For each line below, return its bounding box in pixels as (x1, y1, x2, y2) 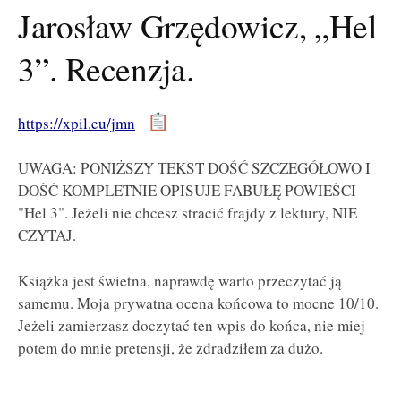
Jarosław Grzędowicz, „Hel (18, 3, 377, 48)
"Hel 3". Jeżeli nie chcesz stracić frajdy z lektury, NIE (18, 202, 357, 224)
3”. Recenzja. (18, 46, 194, 91)
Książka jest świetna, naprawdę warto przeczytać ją (18, 270, 342, 292)
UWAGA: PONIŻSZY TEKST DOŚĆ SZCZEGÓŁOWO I (18, 158, 371, 179)
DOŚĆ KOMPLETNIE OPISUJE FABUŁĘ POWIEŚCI (18, 180, 356, 201)
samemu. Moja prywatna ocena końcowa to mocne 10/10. (18, 293, 379, 314)
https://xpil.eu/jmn (18, 112, 135, 133)
